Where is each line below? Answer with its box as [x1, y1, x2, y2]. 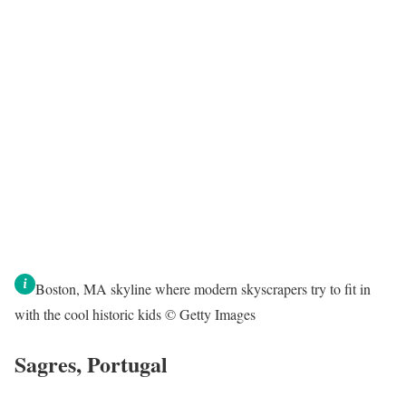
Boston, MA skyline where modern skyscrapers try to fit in [35, 278, 371, 298]
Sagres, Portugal [14, 347, 168, 380]
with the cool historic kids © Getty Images [14, 304, 256, 324]
